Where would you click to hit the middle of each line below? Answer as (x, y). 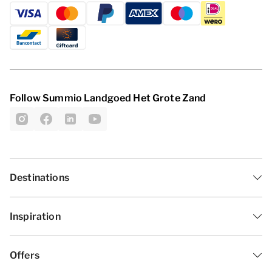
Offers (25, 255)
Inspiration (35, 216)
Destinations (39, 178)
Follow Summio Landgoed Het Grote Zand (108, 98)
